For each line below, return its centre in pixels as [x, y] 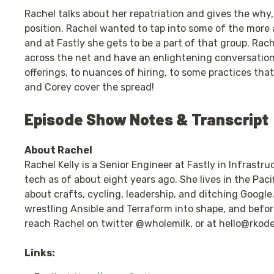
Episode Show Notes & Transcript [146, 119]
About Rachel [58, 150]
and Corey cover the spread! [89, 87]
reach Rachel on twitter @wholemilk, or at [122, 224]
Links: [40, 253]
